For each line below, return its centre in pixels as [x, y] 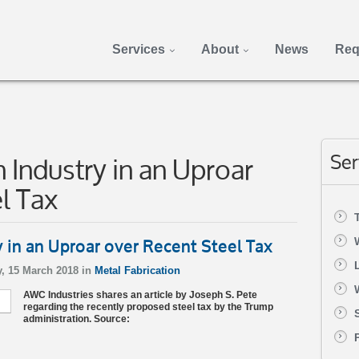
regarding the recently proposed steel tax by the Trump [148, 307]
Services [138, 49]
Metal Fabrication [137, 270]
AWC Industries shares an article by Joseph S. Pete [140, 295]
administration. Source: [77, 319]
